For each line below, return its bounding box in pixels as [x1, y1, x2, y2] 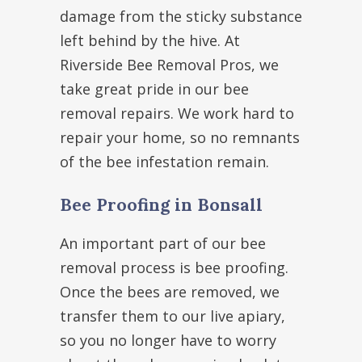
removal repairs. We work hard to [60, 103, 294, 124]
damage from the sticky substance [60, 6, 302, 27]
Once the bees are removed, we [60, 282, 280, 302]
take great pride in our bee [60, 79, 249, 99]
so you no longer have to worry [60, 330, 276, 351]
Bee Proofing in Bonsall [60, 194, 263, 217]
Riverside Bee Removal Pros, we [60, 55, 279, 75]
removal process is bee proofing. [60, 258, 288, 278]
